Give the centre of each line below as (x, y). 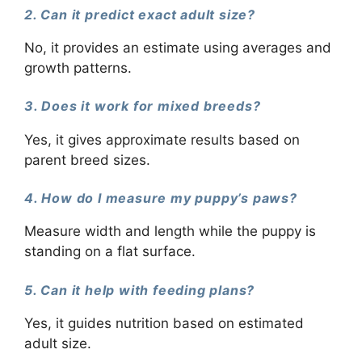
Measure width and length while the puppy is (170, 232)
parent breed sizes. (87, 160)
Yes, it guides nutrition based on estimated (164, 323)
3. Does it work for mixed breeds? (143, 106)
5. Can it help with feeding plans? (140, 290)
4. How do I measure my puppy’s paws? (161, 198)
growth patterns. (78, 67)
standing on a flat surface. (110, 252)
